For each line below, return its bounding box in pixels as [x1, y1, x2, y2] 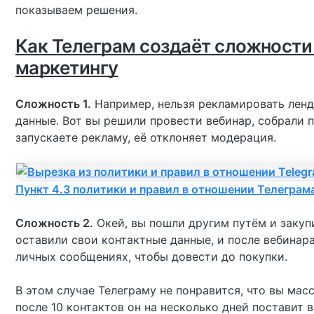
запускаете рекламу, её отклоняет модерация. [15, 130, 276, 144]
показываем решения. [15, 3, 137, 17]
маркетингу [15, 57, 118, 78]
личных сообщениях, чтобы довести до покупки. [15, 250, 291, 264]
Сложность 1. [15, 97, 91, 111]
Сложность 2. [15, 216, 93, 230]
